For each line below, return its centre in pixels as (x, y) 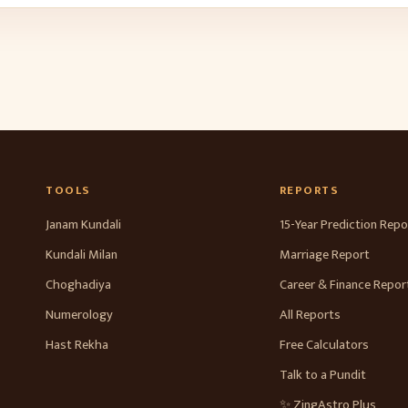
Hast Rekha (77, 345)
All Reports (310, 315)
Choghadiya (79, 285)
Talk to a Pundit (322, 375)
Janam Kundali (84, 225)
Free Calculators (324, 345)
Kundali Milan (82, 255)
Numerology (80, 315)
